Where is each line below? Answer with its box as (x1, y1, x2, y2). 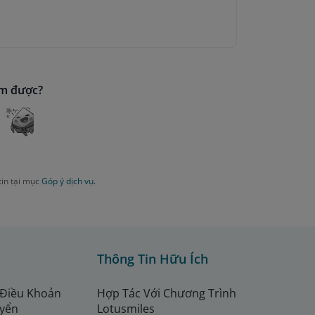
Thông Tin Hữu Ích (97, 250, 208, 268)
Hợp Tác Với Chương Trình (97, 285, 236, 302)
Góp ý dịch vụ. (41, 175, 96, 188)
